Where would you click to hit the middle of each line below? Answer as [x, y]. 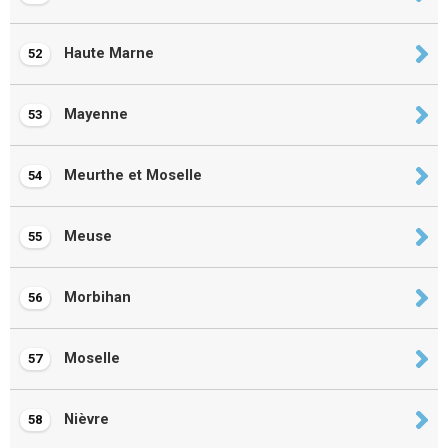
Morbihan [95, 297]
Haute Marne [107, 53]
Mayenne [94, 114]
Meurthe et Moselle [131, 175]
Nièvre [84, 419]
